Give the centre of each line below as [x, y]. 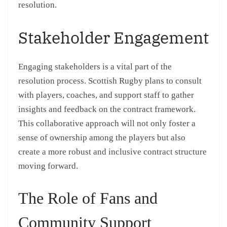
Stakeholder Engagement [113, 37]
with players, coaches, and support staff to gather [106, 95]
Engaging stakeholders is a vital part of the [95, 66]
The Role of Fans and [88, 198]
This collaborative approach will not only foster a [107, 123]
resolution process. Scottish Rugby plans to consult [110, 81]
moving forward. [48, 166]
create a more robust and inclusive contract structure [112, 152]
